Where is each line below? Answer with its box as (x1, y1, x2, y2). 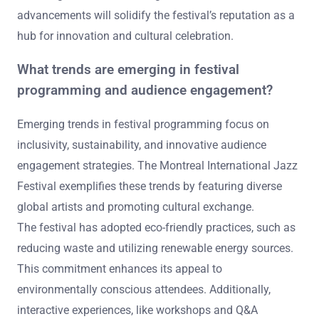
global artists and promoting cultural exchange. (17, 200, 254, 214)
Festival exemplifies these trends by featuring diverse (17, 179, 282, 194)
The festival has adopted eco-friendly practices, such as (17, 221, 296, 235)
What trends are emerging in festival (17, 61, 239, 78)
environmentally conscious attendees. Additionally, (17, 283, 271, 297)
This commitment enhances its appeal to (17, 262, 222, 276)
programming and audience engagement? (17, 82, 273, 98)
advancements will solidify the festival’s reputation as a (17, 8, 295, 22)
